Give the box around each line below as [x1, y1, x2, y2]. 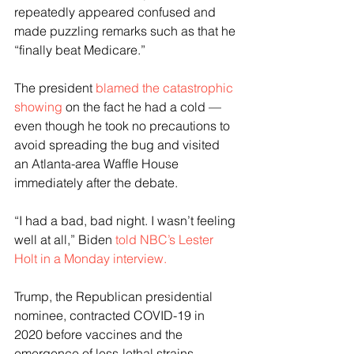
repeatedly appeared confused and [14, 3, 219, 20]
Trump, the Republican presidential [14, 288, 216, 304]
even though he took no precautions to [14, 117, 233, 134]
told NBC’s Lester [115, 231, 217, 247]
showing [14, 98, 62, 115]
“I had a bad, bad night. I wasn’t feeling [14, 212, 239, 228]
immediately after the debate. [14, 174, 178, 190]
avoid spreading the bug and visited [14, 136, 223, 153]
